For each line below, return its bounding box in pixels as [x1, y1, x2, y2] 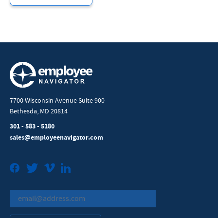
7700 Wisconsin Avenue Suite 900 [10, 96, 105, 105]
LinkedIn [71, 163, 106, 175]
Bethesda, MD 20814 [10, 107, 68, 116]
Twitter [38, 163, 68, 175]
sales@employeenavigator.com [10, 133, 103, 143]
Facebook [20, 163, 59, 175]
